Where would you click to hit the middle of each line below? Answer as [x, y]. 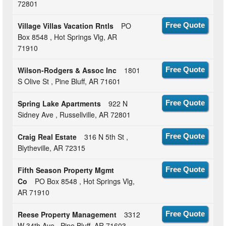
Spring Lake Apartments [60, 104]
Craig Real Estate [47, 137]
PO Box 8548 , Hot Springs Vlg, [85, 181]
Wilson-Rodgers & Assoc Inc [67, 70]
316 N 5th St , [106, 137]
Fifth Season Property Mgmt [66, 170]
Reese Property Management [67, 215]
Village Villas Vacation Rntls [66, 26]
